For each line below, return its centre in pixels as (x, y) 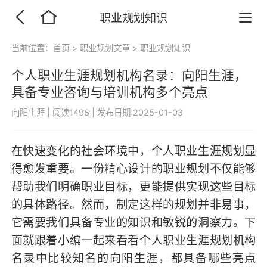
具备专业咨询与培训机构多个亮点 (109, 92)
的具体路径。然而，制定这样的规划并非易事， (133, 205)
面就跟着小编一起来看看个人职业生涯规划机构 (133, 240)
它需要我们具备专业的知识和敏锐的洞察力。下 (133, 223)
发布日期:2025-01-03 (140, 112)
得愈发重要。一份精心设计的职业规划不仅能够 (133, 169)
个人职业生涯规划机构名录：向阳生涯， (129, 75)
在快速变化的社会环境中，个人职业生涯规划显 (133, 151)
